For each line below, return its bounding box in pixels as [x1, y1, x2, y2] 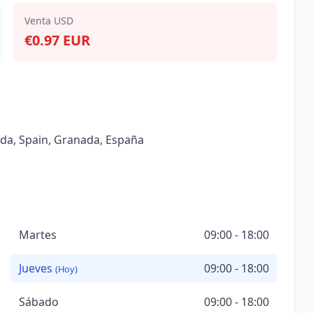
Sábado [18, 294, 59, 310]
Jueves [18, 261, 55, 276]
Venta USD [24, 14, 73, 27]
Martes [18, 227, 57, 242]
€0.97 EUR [24, 31, 90, 50]
